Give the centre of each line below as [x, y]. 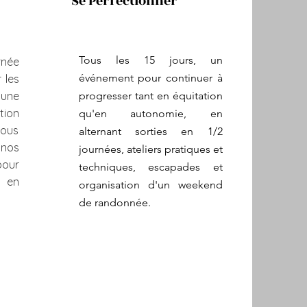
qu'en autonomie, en [150, 113]
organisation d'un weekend [150, 185]
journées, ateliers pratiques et [150, 149]
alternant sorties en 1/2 [150, 131]
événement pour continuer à [150, 78]
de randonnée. [114, 202]
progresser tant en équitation [150, 96]
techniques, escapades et [150, 167]
